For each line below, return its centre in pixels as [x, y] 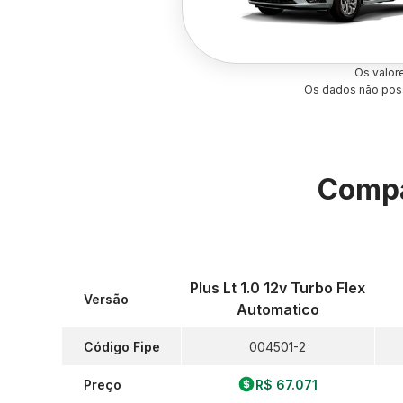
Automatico [278, 309]
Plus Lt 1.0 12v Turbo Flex [278, 288]
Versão [106, 299]
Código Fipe [122, 346]
